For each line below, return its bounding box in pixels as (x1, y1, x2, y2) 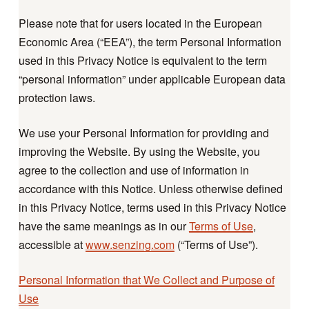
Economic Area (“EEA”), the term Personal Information (18, 34, 281, 50)
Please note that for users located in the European (18, 15, 262, 32)
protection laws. (18, 90, 95, 106)
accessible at (18, 237, 86, 253)
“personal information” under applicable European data (18, 71, 286, 88)
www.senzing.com (85, 237, 175, 253)
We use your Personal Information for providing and (18, 125, 269, 141)
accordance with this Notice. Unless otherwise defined (18, 181, 283, 197)
